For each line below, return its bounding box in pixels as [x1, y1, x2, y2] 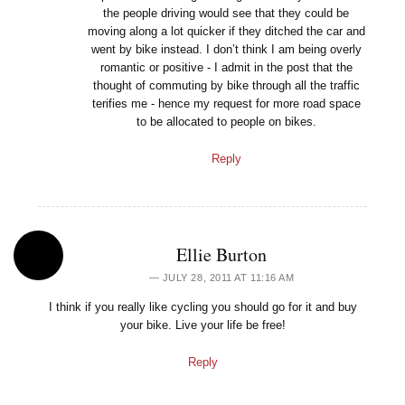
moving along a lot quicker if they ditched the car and [87, 24, 365, 38]
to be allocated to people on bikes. [136, 114, 316, 128]
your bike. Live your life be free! [119, 318, 286, 333]
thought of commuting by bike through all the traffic [92, 78, 360, 92]
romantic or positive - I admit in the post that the [99, 60, 353, 74]
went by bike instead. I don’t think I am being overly [90, 42, 362, 56]
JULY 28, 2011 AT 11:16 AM [162, 271, 295, 283]
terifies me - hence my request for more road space [91, 96, 361, 110]
